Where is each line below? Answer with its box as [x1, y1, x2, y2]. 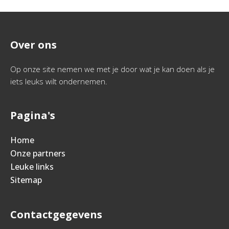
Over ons [10, 38, 57, 52]
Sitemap [10, 174, 42, 186]
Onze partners [10, 148, 65, 159]
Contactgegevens [10, 208, 102, 221]
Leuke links [10, 161, 54, 172]
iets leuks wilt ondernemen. [10, 76, 107, 86]
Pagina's [10, 108, 55, 122]
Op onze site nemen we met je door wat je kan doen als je [10, 64, 215, 74]
